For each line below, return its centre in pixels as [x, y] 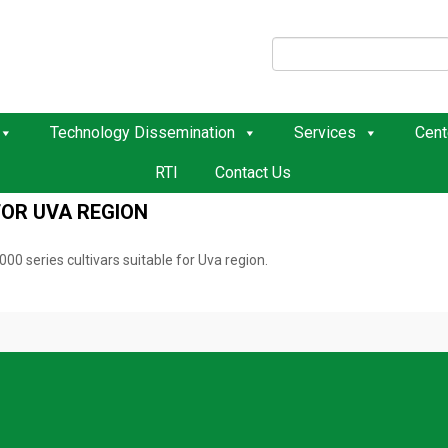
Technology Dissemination [142, 132]
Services [324, 132]
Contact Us [252, 172]
